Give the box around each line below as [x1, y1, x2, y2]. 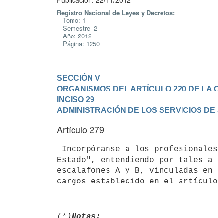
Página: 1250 [57, 39, 100, 48]
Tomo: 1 [57, 16, 86, 25]
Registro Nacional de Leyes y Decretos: [57, 8, 175, 17]
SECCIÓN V [57, 73, 100, 82]
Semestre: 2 [57, 23, 97, 33]
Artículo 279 [57, 123, 104, 136]
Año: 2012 [57, 31, 91, 40]
